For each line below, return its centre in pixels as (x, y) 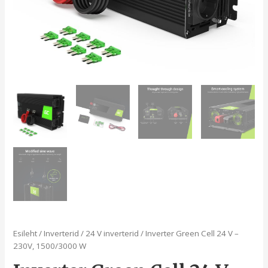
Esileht (25, 233)
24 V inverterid (112, 233)
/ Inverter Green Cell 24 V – (189, 233)
